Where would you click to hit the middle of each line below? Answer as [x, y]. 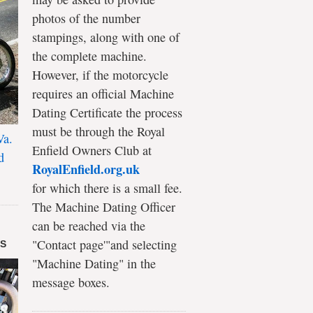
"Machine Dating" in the [94, 263]
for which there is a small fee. [107, 188]
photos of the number [86, 18]
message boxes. [71, 282]
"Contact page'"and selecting [104, 244]
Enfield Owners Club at [92, 150]
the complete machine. [89, 56]
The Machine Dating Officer [104, 206]
